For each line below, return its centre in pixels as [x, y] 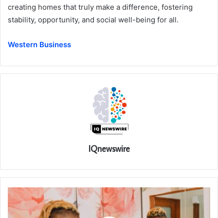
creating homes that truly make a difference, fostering [100, 7]
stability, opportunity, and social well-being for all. [93, 19]
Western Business [39, 44]
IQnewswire [109, 148]
